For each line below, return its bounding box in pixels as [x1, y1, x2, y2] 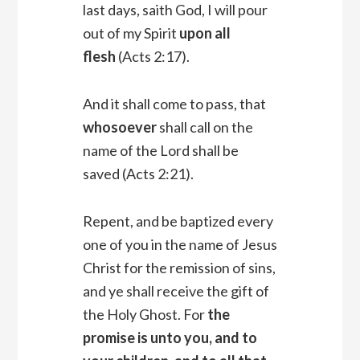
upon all [178, 24, 231, 43]
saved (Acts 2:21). [82, 165, 194, 183]
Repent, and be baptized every [82, 212, 273, 231]
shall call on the [156, 118, 253, 137]
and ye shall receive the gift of [82, 282, 269, 301]
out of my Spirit [82, 24, 179, 43]
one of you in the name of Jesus [82, 235, 277, 254]
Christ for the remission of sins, [82, 259, 276, 277]
